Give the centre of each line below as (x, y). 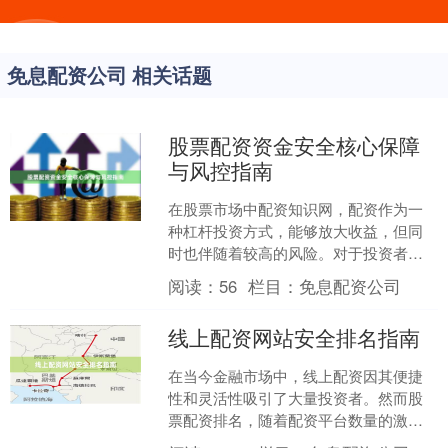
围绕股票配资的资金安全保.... (266, 296)
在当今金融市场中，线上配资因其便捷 (296, 375)
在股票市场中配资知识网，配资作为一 (296, 208)
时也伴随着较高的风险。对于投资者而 (296, 252)
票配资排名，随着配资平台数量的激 (288, 419)
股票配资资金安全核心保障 (294, 145)
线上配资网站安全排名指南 (294, 337)
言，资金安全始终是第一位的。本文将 (296, 274)
